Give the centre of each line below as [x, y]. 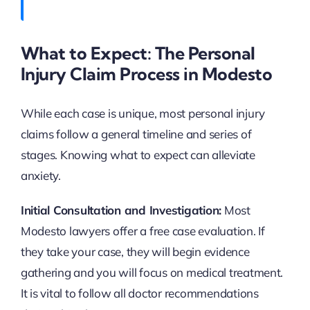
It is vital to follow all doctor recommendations [139, 293]
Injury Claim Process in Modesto [146, 73]
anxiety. [40, 176]
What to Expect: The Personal [138, 53]
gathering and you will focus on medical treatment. [152, 273]
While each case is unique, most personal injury [143, 113]
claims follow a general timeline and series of [136, 134]
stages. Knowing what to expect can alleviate [138, 155]
